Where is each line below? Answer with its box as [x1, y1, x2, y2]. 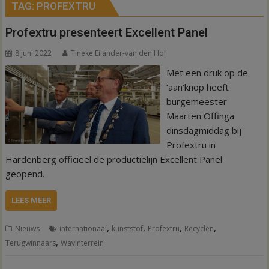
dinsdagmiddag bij [166, 124, 241, 136]
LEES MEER [11, 196, 52, 205]
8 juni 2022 [15, 48, 52, 58]
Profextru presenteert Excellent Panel [5, 25, 208, 40]
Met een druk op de [166, 67, 248, 79]
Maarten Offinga [166, 110, 234, 122]
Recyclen [184, 223, 214, 234]
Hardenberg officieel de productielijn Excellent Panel [5, 153, 223, 165]
